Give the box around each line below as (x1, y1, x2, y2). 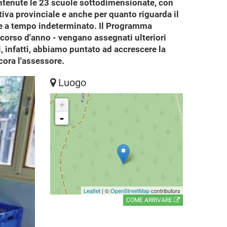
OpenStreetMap (110, 186, 149, 195)
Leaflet (84, 186, 100, 195)
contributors (149, 186, 180, 195)
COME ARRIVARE (126, 197, 174, 204)
